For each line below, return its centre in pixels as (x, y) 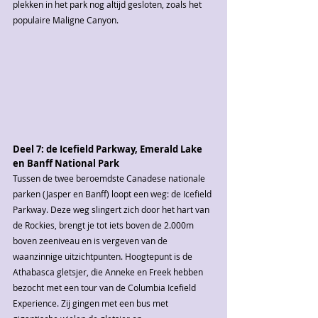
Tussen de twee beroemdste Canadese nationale (110, 179)
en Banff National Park (66, 164)
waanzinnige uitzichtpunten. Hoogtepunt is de (104, 257)
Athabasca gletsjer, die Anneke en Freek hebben (109, 272)
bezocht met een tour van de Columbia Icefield (105, 288)
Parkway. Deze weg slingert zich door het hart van (112, 210)
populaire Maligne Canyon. (66, 20)
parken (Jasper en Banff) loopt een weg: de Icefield (113, 194)
